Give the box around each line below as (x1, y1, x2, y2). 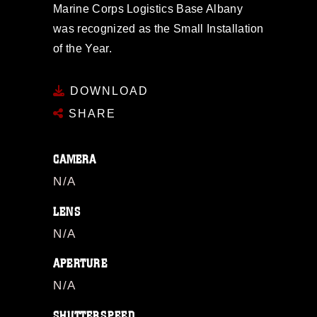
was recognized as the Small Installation (53, 22, 264, 35)
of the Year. (53, 42, 112, 54)
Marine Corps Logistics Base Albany (53, 2, 243, 15)
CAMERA (53, 152, 97, 167)
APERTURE (53, 256, 108, 271)
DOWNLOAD (66, 85, 149, 97)
